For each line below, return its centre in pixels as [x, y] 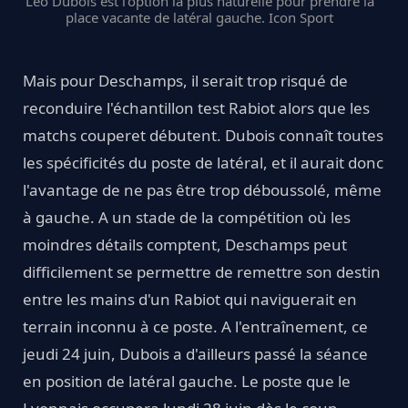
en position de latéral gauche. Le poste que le [187, 381]
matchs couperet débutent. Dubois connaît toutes [203, 135]
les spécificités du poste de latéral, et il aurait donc [203, 162]
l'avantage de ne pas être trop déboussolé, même [202, 189]
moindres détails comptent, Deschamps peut [185, 244]
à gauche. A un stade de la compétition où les [187, 217]
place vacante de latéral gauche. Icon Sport [199, 17]
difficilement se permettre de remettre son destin [202, 271]
